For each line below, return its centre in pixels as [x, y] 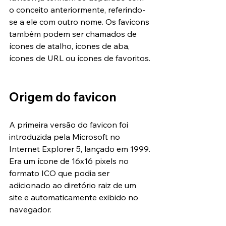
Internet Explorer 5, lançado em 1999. [81, 149]
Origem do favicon [63, 97]
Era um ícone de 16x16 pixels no [70, 161]
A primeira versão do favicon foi [70, 125]
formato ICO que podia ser [60, 173]
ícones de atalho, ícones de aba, [70, 46]
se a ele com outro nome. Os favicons [80, 22]
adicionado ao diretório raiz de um [74, 185]
